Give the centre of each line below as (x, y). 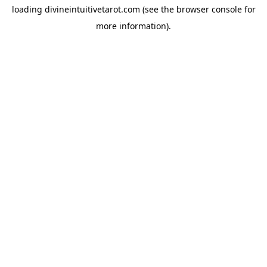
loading (28, 9)
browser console (209, 9)
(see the (157, 9)
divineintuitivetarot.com (92, 9)
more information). (133, 26)
